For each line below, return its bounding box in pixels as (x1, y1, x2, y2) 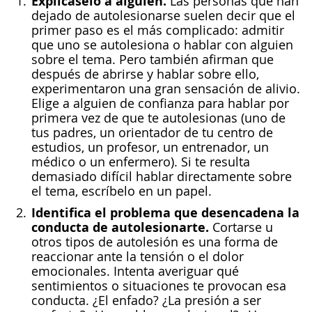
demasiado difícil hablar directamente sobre (31, 169, 292, 185)
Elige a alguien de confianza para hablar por (31, 95, 289, 111)
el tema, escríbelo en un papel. (31, 183, 212, 199)
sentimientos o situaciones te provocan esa (31, 278, 286, 294)
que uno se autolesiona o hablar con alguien (31, 37, 293, 53)
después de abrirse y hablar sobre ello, (31, 66, 259, 82)
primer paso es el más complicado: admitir (31, 22, 284, 38)
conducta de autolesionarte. (31, 219, 209, 235)
